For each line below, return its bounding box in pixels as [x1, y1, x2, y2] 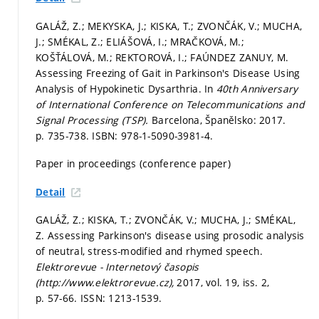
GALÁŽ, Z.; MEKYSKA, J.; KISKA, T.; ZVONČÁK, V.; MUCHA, [36, 19, 303, 33]
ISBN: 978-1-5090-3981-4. [92, 128, 214, 142]
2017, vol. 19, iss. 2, [177, 276, 270, 290]
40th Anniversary [216, 81, 298, 95]
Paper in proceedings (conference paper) [36, 157, 231, 171]
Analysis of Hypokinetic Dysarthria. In [36, 81, 216, 95]
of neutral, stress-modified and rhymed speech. [36, 244, 263, 258]
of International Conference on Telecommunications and [36, 97, 304, 111]
